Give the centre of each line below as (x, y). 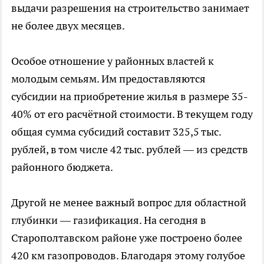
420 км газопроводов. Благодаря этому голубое (128, 255)
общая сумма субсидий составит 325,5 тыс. (116, 132)
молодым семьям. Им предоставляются (108, 79)
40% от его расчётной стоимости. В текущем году (132, 114)
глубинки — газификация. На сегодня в (109, 220)
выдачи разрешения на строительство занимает (130, 8)
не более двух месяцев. (68, 26)
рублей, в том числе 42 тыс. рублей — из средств (130, 149)
